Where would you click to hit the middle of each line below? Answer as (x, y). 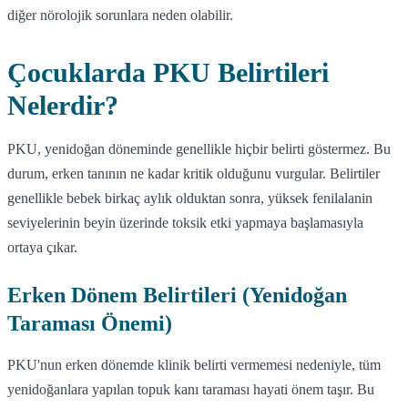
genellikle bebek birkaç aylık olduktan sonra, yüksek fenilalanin (190, 198)
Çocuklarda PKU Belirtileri (168, 72)
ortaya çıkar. (42, 247)
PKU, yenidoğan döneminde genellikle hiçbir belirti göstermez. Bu (199, 148)
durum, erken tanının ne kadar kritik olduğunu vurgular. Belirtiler (194, 173)
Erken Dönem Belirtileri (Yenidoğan (177, 295)
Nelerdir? (63, 105)
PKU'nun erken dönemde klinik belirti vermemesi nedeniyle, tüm (194, 364)
